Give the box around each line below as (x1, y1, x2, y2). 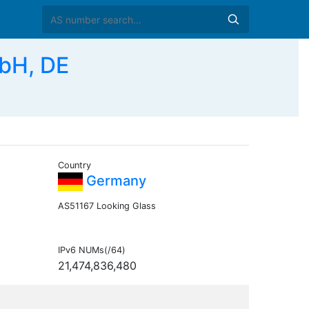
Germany (82, 172, 146, 190)
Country (57, 160, 91, 171)
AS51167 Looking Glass (57, 201, 156, 212)
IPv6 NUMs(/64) (57, 245, 126, 256)
